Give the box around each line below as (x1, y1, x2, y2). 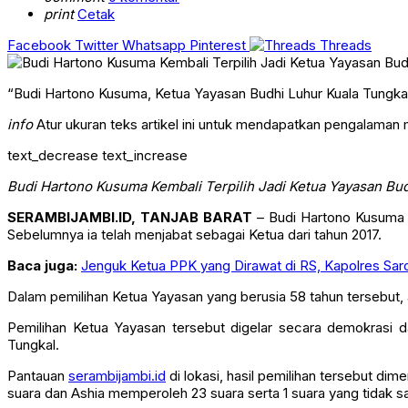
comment (44, 5, 105, 24)
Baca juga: (7, 274, 81, 292)
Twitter (75, 54, 118, 72)
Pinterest (189, 54, 246, 72)
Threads (320, 54, 372, 72)
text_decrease (7, 164, 98, 182)
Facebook (7, 54, 71, 72)
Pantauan (7, 384, 69, 403)
